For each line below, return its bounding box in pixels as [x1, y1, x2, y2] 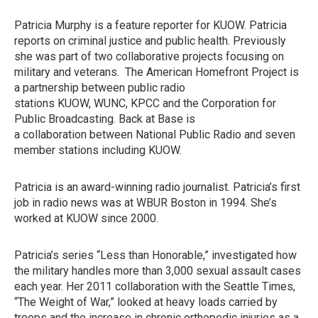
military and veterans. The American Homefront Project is [14, 65, 299, 79]
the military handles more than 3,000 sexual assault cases [14, 264, 301, 278]
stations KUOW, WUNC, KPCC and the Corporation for [14, 97, 276, 110]
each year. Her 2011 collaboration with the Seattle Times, [14, 280, 295, 293]
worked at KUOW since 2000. [14, 212, 158, 225]
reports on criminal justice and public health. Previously [14, 34, 286, 48]
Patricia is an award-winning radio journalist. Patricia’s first [14, 180, 300, 194]
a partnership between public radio [14, 81, 185, 94]
